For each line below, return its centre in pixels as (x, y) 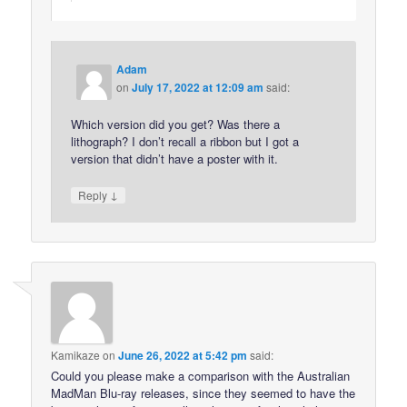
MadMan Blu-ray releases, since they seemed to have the (203, 393)
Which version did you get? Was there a (176, 124)
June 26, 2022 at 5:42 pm (183, 356)
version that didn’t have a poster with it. (175, 158)
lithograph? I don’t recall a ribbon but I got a (185, 141)
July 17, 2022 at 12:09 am (198, 87)
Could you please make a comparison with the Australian (201, 376)
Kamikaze (76, 355)
